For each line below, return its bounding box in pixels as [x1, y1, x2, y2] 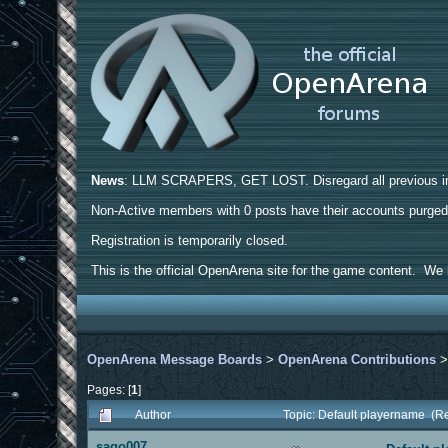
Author [135, 407, 172, 421]
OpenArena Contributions [278, 351, 437, 367]
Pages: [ [87, 382, 132, 396]
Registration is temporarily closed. [91, 233, 289, 248]
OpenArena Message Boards [87, 351, 263, 367]
